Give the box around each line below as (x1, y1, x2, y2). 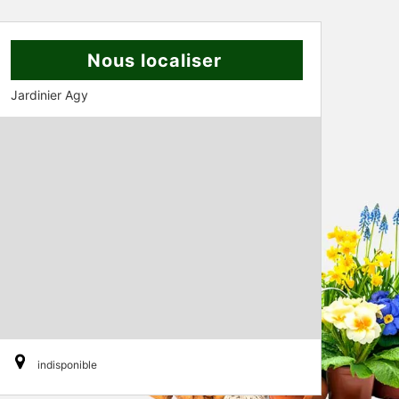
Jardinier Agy (11, 87, 88, 102)
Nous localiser (87, 50, 222, 71)
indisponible (37, 358, 97, 371)
